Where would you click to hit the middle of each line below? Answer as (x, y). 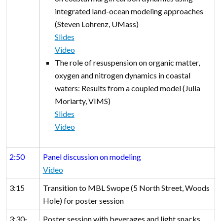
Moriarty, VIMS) (85, 101)
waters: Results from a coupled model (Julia (127, 88)
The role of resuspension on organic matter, (127, 63)
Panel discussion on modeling (92, 157)
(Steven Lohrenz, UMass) (98, 24)
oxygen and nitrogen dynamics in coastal (122, 75)
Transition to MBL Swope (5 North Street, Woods (126, 188)
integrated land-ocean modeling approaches (129, 11)
